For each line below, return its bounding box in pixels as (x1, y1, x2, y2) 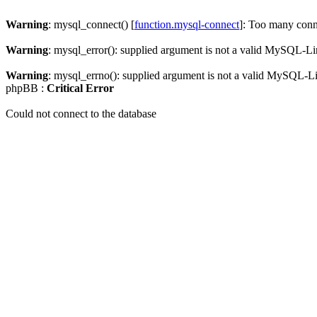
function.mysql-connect (134, 18, 239, 30)
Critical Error (47, 82, 114, 94)
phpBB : (6, 82, 47, 94)
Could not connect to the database (6, 108, 156, 120)
